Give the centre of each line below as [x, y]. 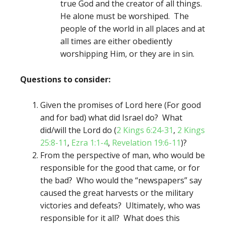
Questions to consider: [65, 79]
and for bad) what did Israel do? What [111, 118]
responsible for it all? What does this [110, 218]
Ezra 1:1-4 [90, 143]
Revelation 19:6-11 [146, 143]
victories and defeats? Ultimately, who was [120, 205]
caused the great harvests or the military [117, 193]
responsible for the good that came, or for [120, 168]
